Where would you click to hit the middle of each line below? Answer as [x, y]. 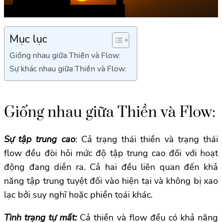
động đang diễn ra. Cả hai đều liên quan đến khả [111, 167]
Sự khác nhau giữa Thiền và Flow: [68, 69]
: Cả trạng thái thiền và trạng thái [147, 139]
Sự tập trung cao [40, 139]
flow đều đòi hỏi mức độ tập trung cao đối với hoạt [111, 153]
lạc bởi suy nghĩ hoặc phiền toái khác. [78, 194]
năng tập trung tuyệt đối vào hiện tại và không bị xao [111, 181]
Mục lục [28, 39]
